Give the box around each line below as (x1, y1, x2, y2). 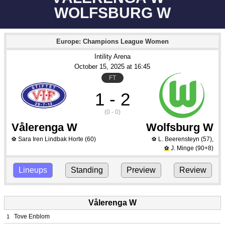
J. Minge (170, 145, 194, 152)
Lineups (18, 166, 47, 174)
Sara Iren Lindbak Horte (18, 136, 83, 143)
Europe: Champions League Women (56, 38, 169, 45)
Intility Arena (94, 53, 131, 60)
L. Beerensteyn (158, 136, 199, 143)
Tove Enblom (14, 213, 50, 220)
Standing (70, 166, 103, 174)
